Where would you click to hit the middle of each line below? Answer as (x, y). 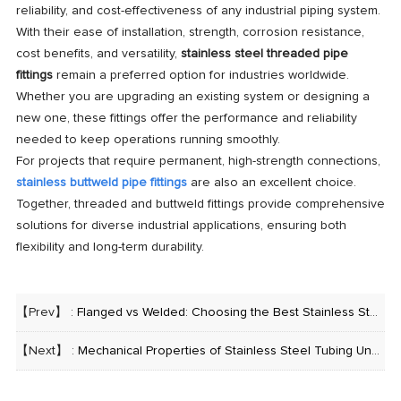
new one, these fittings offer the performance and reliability (186, 118)
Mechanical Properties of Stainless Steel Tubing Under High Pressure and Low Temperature (224, 350)
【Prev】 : (46, 312)
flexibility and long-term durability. (110, 247)
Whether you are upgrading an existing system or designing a (192, 96)
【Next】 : (47, 350)
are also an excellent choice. (271, 182)
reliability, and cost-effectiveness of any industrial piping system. (198, 10)
